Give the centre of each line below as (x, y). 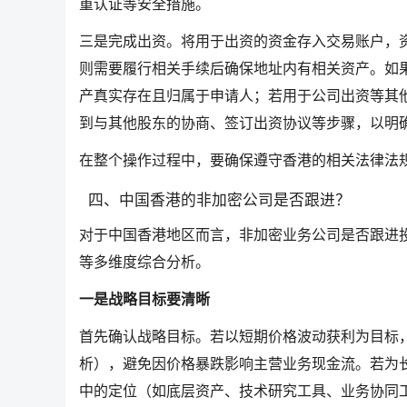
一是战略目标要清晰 (144, 300)
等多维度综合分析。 (144, 263)
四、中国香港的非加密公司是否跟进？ (219, 201)
